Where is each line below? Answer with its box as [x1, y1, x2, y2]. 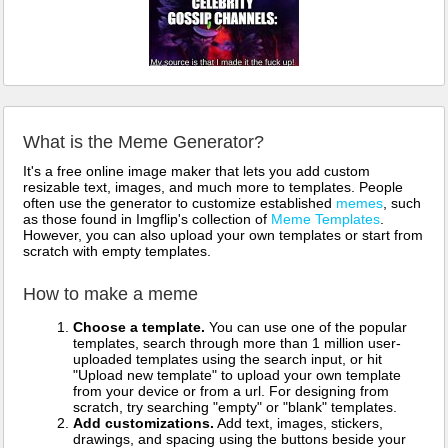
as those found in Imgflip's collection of [23, 211, 271, 228]
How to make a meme [23, 284, 198, 305]
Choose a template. [73, 319, 205, 336]
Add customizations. [73, 415, 214, 432]
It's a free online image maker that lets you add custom [23, 163, 370, 180]
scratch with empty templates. [23, 243, 211, 260]
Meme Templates [271, 211, 380, 228]
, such [383, 195, 421, 212]
